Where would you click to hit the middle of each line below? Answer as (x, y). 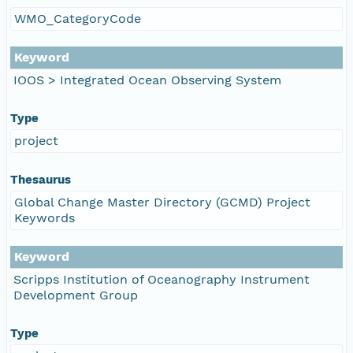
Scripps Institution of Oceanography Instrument (162, 279)
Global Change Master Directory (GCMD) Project (162, 202)
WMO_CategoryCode (78, 18)
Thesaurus (41, 179)
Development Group (76, 295)
